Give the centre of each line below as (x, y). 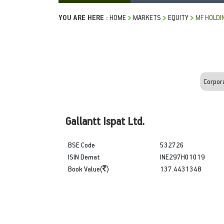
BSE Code (81, 144)
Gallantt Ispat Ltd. (105, 120)
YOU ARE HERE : (83, 17)
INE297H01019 (182, 156)
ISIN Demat (84, 156)
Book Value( (85, 168)
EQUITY (178, 17)
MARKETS (147, 17)
